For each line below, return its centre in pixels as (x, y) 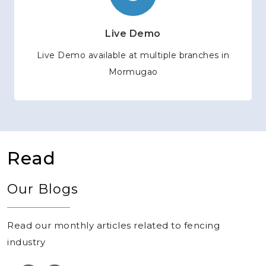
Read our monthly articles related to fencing (113, 226)
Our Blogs (43, 189)
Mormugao (133, 72)
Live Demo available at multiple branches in (133, 56)
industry (26, 242)
